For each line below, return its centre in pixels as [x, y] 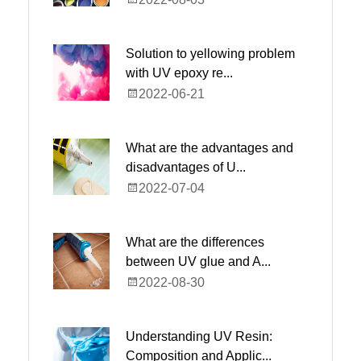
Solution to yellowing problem [210, 54]
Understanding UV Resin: [199, 336]
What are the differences [195, 242]
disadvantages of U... [186, 167]
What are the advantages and [210, 148]
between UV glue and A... [198, 261]
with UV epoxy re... [179, 73]
